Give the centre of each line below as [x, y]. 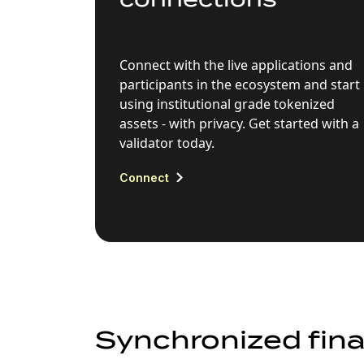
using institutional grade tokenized [227, 104]
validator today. [167, 143]
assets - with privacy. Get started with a [239, 123]
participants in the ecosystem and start [240, 84]
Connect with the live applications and [236, 65]
